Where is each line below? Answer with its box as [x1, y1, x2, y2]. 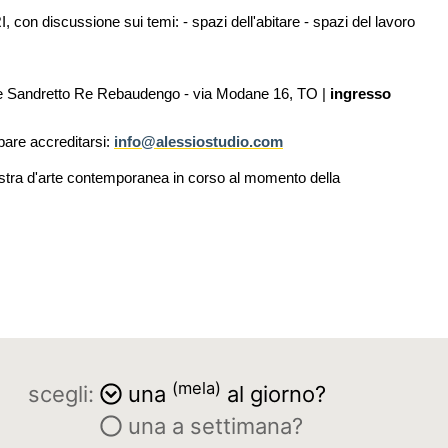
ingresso [330, 85, 391, 102]
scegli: [28, 381, 94, 407]
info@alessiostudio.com [114, 133, 283, 150]
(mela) [172, 377, 221, 398]
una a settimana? [122, 413, 303, 439]
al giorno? [221, 381, 326, 407]
